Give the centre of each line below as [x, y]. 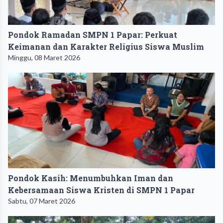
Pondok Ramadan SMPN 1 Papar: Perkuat [93, 34]
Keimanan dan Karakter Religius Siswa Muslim [106, 46]
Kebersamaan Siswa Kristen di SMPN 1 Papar [101, 190]
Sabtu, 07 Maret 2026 [42, 201]
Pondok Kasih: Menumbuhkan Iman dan [91, 178]
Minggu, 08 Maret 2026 [44, 57]
